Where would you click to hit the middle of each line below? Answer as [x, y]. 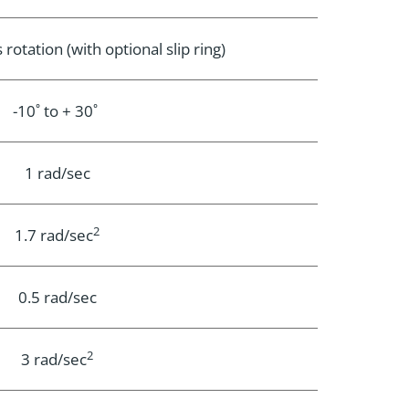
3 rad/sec [54, 360]
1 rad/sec [57, 173]
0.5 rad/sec [57, 298]
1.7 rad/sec [54, 236]
